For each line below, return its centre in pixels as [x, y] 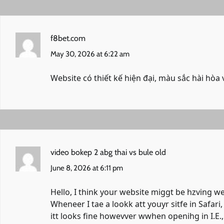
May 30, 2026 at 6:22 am [90, 54]
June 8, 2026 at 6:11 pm [87, 168]
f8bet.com [68, 38]
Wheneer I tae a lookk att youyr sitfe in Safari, [136, 204]
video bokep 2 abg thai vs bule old [108, 152]
